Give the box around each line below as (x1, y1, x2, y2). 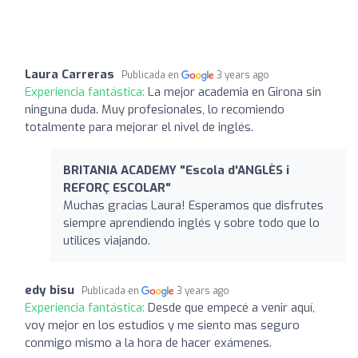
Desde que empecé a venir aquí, (148, 299, 315, 316)
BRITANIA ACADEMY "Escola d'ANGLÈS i (63, 161, 289, 178)
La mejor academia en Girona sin (148, 83, 321, 100)
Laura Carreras (25, 66, 114, 82)
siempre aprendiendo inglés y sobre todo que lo (63, 214, 320, 231)
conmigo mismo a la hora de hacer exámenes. (25, 334, 272, 351)
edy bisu (25, 281, 74, 298)
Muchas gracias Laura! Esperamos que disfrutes (63, 197, 324, 213)
